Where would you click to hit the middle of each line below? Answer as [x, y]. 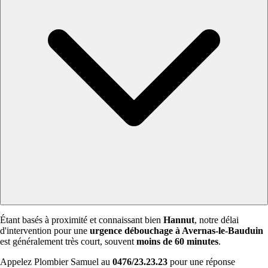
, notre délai [217, 220]
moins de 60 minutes [177, 242]
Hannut [179, 220]
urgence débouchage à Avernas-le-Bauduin [176, 231]
